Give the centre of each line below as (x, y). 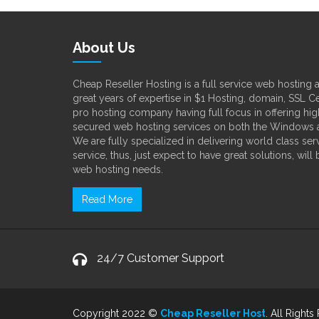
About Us (104, 48)
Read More (107, 200)
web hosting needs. (118, 170)
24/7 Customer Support (161, 258)
